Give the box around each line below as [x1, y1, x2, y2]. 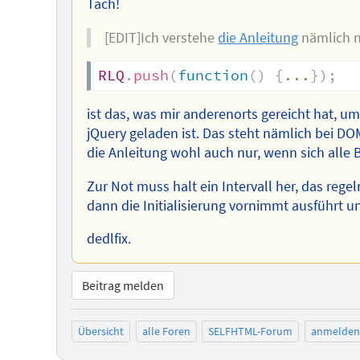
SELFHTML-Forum [208, 324, 293, 339]
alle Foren [141, 324, 190, 339]
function [177, 67, 248, 85]
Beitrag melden [81, 276, 164, 293]
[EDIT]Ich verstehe [104, 28, 219, 47]
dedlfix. [86, 230, 131, 248]
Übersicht [78, 324, 124, 339]
